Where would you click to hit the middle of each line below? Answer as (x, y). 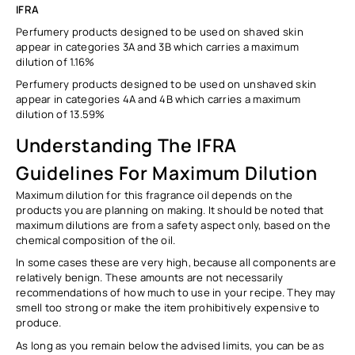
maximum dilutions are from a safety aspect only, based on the (174, 225)
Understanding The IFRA (127, 145)
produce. (39, 323)
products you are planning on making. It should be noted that (170, 210)
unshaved (270, 84)
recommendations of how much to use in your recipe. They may (176, 293)
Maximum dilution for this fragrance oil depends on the (155, 195)
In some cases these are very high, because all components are (176, 263)
